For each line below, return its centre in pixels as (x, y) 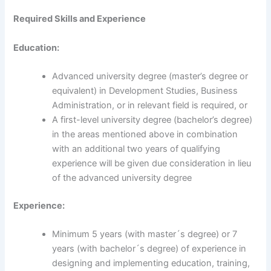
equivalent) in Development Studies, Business (145, 90)
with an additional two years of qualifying (136, 149)
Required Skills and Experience (80, 19)
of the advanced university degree (122, 178)
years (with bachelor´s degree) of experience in (149, 249)
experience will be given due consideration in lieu (152, 163)
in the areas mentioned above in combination (145, 134)
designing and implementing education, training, (151, 263)
